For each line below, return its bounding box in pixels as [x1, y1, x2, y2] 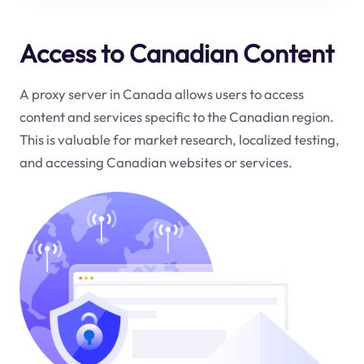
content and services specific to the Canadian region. [19, 108, 334, 126]
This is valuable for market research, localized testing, [19, 131, 340, 149]
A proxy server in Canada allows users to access [19, 85, 304, 103]
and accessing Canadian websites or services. [19, 154, 292, 171]
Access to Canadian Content [19, 37, 334, 69]
